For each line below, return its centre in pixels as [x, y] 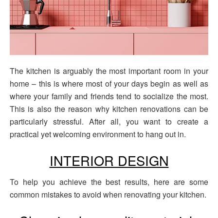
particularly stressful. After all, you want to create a [109, 121]
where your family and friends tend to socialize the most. [109, 96]
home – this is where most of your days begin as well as [109, 83]
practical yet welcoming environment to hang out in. [98, 134]
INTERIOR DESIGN [109, 160]
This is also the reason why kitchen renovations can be [109, 109]
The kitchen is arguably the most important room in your [109, 71]
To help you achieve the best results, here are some [109, 182]
